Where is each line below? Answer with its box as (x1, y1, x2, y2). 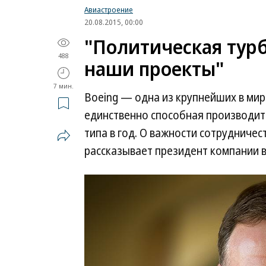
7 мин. (53, 81, 74, 90)
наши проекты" (84, 55, 224, 82)
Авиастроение (84, 4, 133, 15)
